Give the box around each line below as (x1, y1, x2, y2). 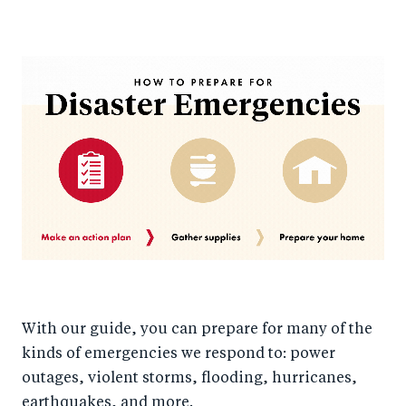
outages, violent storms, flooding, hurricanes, (22, 371, 357, 386)
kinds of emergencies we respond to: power (22, 346, 335, 362)
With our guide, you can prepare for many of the (22, 322, 372, 337)
